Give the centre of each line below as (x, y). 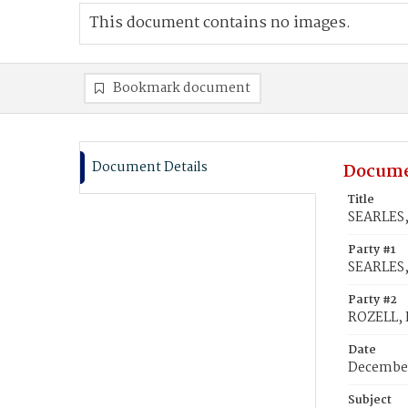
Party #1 (372, 250)
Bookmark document (182, 88)
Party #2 (372, 300)
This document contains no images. (220, 23)
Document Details (150, 168)
